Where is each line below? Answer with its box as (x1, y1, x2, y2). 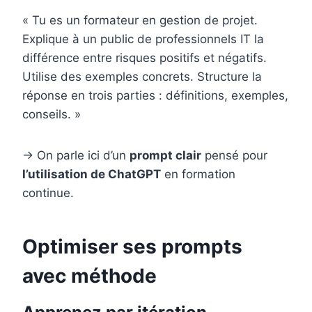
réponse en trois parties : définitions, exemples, (22, 88, 288, 103)
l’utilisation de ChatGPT (22, 167, 161, 182)
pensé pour (201, 148, 267, 163)
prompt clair (130, 148, 201, 163)
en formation (161, 167, 235, 182)
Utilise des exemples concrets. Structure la (22, 70, 262, 84)
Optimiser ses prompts (22, 235, 242, 259)
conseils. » (22, 107, 81, 122)
